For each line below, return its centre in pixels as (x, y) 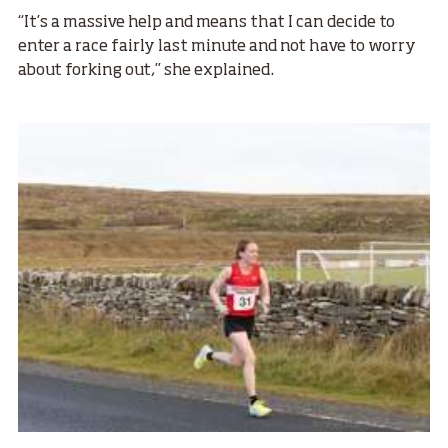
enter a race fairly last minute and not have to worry (217, 47)
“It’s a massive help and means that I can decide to (206, 23)
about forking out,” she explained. (146, 71)
